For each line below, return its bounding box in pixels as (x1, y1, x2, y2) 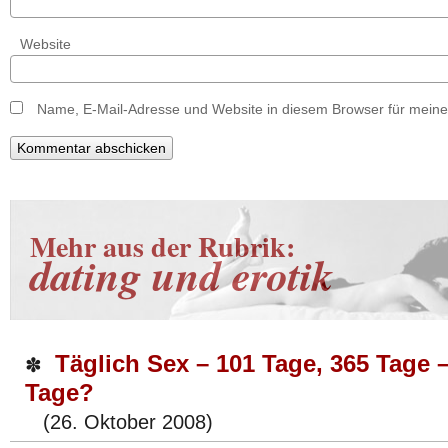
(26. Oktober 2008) (25, 411, 213, 433)
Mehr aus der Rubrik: (30, 226, 295, 267)
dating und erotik (30, 245, 333, 305)
